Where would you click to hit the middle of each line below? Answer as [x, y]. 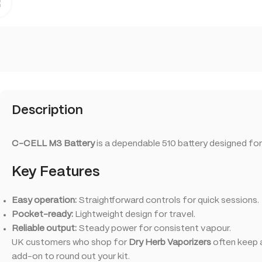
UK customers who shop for [70, 243]
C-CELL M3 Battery [53, 144]
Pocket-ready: [42, 215]
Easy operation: [44, 201]
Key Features [56, 173]
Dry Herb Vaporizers [170, 243]
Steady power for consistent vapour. [154, 229]
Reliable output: [44, 229]
